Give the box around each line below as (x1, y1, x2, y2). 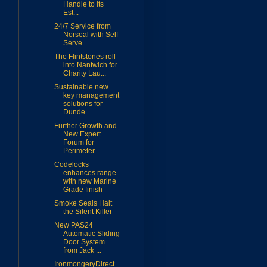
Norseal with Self (63, 30, 118, 39)
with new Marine (63, 177, 116, 186)
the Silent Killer (63, 207, 112, 216)
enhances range (63, 169, 116, 178)
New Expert (63, 130, 101, 139)
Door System (63, 238, 105, 247)
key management (63, 91, 119, 100)
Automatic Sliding (63, 229, 120, 238)
